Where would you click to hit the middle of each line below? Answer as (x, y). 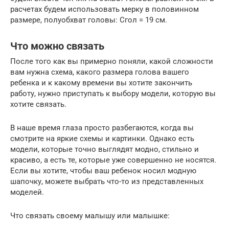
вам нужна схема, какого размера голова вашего (100, 72)
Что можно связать (57, 46)
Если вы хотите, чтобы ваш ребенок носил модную (103, 171)
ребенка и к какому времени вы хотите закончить (101, 83)
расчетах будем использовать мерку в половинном (105, 9)
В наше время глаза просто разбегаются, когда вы (102, 128)
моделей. (27, 192)
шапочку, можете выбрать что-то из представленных (107, 182)
